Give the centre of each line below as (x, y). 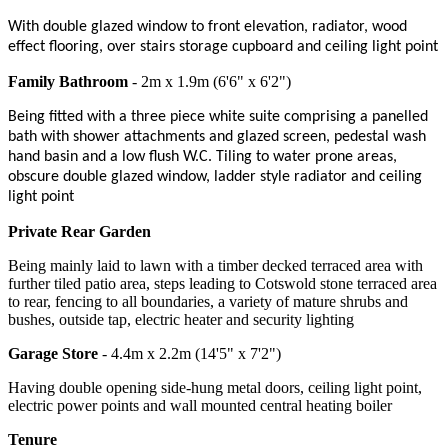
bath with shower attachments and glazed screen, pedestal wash (217, 136)
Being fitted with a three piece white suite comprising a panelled (218, 116)
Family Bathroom (68, 81)
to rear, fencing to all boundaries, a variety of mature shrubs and (208, 301)
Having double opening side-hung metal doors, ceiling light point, (215, 387)
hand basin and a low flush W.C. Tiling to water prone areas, (202, 156)
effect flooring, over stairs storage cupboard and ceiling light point (223, 46)
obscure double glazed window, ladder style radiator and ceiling (215, 176)
